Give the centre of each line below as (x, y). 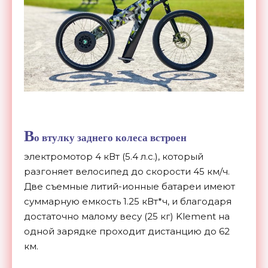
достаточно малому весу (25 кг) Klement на (127, 217)
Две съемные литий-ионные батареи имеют (130, 187)
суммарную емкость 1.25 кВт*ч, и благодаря (128, 202)
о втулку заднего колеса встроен (110, 138)
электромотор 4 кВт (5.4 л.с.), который (114, 157)
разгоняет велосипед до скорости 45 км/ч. (127, 172)
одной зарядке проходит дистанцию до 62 (127, 232)
